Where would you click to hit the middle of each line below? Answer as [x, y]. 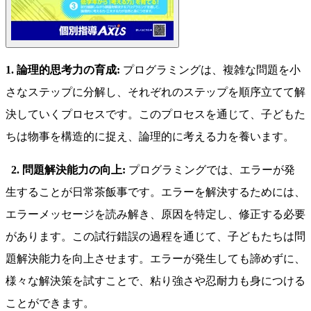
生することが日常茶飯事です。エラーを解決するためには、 [155, 192]
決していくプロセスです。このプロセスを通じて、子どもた [155, 115]
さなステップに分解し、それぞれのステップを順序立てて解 [155, 92]
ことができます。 [51, 303]
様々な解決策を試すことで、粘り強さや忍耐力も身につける [155, 281]
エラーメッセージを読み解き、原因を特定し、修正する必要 [155, 215]
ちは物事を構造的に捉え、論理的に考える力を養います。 [150, 137]
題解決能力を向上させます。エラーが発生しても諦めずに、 [155, 259]
